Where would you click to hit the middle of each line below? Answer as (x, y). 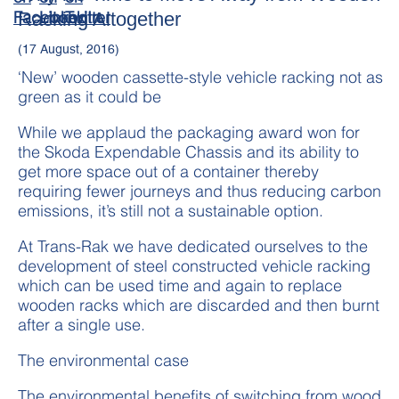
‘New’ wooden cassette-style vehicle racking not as (200, 77)
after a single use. (81, 324)
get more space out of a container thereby (168, 171)
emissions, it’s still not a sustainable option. (171, 210)
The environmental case (103, 360)
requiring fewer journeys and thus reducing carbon (199, 191)
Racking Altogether (99, 19)
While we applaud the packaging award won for (189, 132)
